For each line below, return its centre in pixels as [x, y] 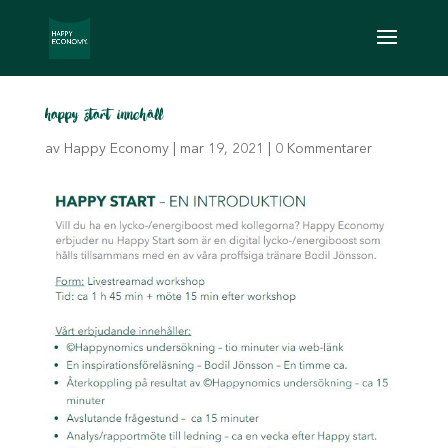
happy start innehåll [104, 113]
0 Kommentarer [323, 149]
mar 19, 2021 [221, 149]
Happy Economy [116, 149]
